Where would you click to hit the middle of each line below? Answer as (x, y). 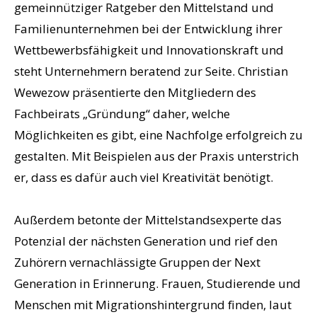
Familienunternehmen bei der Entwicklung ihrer (148, 29)
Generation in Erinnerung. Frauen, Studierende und (157, 284)
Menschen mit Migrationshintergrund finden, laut (153, 305)
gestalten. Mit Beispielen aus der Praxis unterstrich (156, 156)
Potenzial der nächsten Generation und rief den (146, 241)
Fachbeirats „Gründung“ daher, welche (122, 114)
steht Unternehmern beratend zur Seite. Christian (151, 71)
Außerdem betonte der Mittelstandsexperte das (148, 220)
